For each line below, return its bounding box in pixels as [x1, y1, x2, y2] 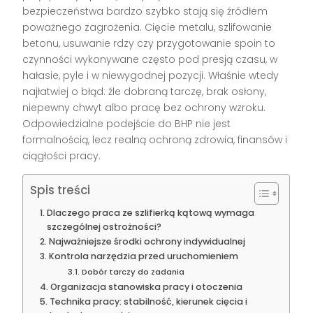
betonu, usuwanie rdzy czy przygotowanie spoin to [22, 36, 276, 51]
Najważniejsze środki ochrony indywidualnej [48, 235, 245, 248]
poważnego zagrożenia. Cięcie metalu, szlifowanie [22, 20, 272, 35]
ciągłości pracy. [22, 149, 101, 163]
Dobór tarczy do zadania [81, 266, 184, 278]
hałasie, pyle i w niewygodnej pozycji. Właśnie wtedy [22, 68, 279, 83]
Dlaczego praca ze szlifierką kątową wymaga [46, 207, 254, 219]
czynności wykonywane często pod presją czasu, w [22, 52, 278, 67]
